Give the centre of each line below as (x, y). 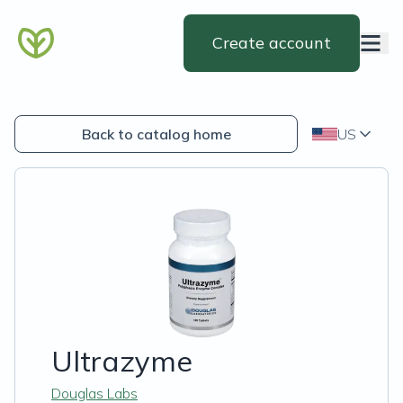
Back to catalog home (156, 134)
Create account (272, 43)
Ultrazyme (122, 361)
